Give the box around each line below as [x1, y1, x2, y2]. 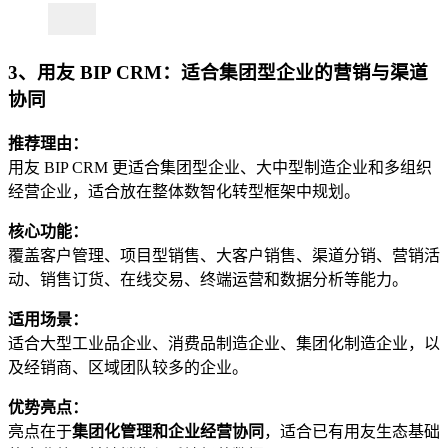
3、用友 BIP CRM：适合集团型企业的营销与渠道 [8, 62, 428, 84]
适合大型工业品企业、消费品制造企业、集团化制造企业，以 [8, 335, 440, 353]
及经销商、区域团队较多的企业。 [8, 359, 248, 377]
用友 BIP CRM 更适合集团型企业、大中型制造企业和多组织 [8, 159, 432, 177]
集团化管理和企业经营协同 [72, 423, 264, 441]
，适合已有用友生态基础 [264, 423, 440, 441]
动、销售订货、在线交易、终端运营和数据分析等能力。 [8, 271, 408, 289]
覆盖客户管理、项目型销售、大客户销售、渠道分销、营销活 [8, 247, 440, 265]
